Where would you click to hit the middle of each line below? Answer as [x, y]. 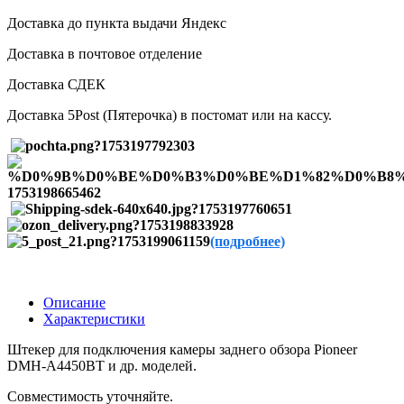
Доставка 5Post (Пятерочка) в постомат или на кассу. [170, 115]
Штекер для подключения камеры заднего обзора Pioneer [182, 350]
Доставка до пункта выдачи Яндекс [117, 23]
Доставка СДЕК [56, 85]
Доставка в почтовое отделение [105, 54]
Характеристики [94, 319]
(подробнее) [248, 242]
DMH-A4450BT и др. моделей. [102, 366]
